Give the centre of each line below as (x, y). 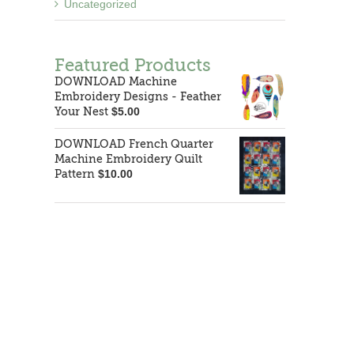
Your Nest (81, 111)
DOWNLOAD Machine (115, 81)
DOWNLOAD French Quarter (134, 144)
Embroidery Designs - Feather (137, 96)
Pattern (74, 174)
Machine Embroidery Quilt (128, 159)
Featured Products (132, 65)
